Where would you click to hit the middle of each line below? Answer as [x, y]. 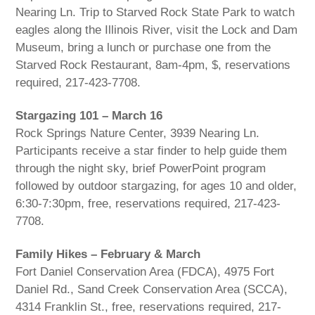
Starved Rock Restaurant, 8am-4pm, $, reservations [153, 65]
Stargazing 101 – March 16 [89, 116]
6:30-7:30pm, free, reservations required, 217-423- [148, 204]
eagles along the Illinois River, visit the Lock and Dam [157, 30]
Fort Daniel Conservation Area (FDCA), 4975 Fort [145, 272]
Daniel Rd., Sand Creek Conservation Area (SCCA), [152, 289]
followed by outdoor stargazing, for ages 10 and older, [156, 186]
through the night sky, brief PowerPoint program [141, 169]
